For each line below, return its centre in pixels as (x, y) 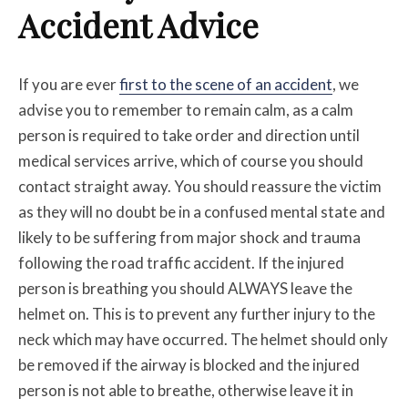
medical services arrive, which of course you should (191, 161)
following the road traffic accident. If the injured (181, 263)
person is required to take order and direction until (189, 135)
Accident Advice (138, 25)
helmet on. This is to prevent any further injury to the (197, 314)
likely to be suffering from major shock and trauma (189, 237)
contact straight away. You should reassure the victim (200, 186)
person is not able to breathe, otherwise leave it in (186, 390)
